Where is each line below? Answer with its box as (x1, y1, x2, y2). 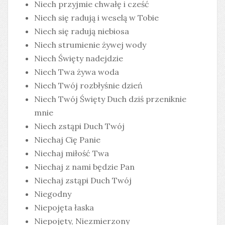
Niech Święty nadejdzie (34, 53, 123, 63)
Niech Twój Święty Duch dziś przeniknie (34, 94, 186, 104)
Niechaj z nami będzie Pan (34, 162, 135, 172)
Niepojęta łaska (34, 202, 94, 212)
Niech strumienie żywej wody (34, 40, 146, 50)
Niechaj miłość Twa (34, 148, 109, 158)
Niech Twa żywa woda (34, 67, 119, 77)
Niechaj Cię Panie (34, 135, 100, 145)
